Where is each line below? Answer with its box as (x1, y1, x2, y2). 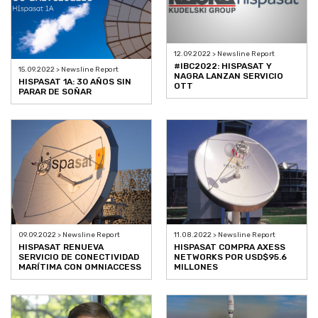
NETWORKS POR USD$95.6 (174, 252, 287, 263)
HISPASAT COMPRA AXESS (174, 242, 285, 253)
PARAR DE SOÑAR (18, 86, 92, 97)
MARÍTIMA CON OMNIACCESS (18, 262, 141, 273)
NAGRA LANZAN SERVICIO (174, 71, 283, 82)
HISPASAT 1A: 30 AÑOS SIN (18, 76, 131, 87)
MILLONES (174, 262, 218, 273)
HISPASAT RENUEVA (18, 242, 104, 253)
